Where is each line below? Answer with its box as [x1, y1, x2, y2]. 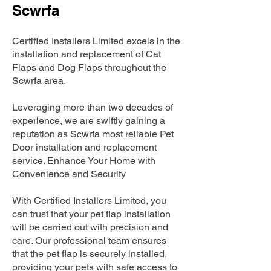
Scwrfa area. [12, 75, 66, 87]
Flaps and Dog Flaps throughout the [12, 62, 166, 73]
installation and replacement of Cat [12, 48, 161, 60]
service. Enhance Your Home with [12, 155, 155, 166]
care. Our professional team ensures [12, 235, 166, 246]
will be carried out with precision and [12, 221, 168, 233]
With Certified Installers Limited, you [12, 195, 166, 206]
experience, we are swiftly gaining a [12, 115, 165, 126]
